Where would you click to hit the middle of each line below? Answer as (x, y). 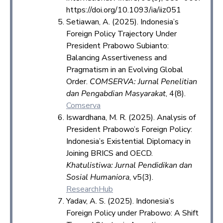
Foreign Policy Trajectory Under (121, 34)
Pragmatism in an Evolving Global (125, 69)
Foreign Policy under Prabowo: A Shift (132, 213)
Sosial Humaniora (98, 177)
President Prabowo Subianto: (117, 46)
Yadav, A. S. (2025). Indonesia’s (120, 201)
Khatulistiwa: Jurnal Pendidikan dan (129, 165)
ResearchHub (90, 189)
